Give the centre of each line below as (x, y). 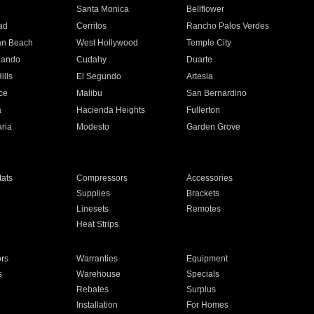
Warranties (97, 259)
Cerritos (91, 26)
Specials (203, 274)
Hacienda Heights (110, 110)
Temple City (209, 43)
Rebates (92, 289)
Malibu (89, 93)
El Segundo (98, 76)
